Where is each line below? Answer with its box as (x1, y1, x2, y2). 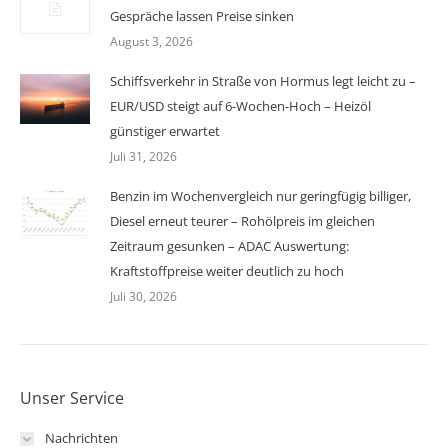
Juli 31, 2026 (110, 148, 177, 165)
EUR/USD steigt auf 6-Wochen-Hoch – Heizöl (110, 97, 371, 115)
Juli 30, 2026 (110, 288, 177, 305)
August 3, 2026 (110, 33, 193, 50)
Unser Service (20, 387, 124, 409)
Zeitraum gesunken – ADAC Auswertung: (110, 237, 349, 255)
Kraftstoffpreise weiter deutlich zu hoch (110, 262, 344, 280)
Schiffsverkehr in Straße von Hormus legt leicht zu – (110, 72, 416, 90)
